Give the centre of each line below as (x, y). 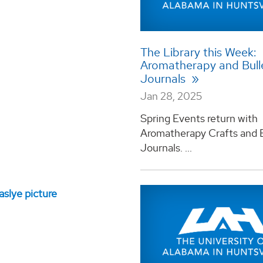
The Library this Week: (198, 53)
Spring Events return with (199, 118)
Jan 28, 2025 (171, 96)
